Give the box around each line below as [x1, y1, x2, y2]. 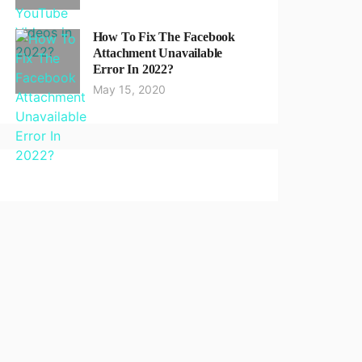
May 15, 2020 [92, 82, 166, 96]
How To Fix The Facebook [92, 30, 236, 44]
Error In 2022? [92, 62, 174, 76]
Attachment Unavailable [92, 46, 223, 60]
